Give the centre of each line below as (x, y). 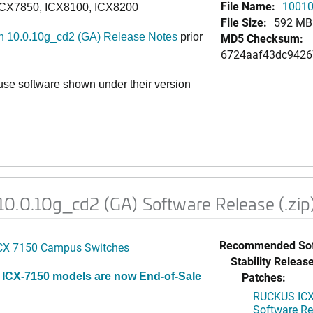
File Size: (243, 22)
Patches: (263, 277)
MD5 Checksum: (262, 38)
